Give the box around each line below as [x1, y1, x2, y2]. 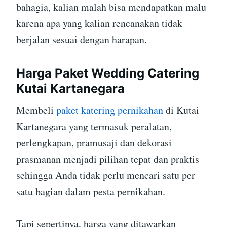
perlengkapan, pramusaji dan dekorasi [16, 136, 172, 150]
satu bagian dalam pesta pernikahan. [16, 184, 165, 199]
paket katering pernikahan [56, 103, 163, 118]
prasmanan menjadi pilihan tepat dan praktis [16, 152, 199, 166]
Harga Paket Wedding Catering [16, 66, 199, 81]
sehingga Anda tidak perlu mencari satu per [16, 168, 195, 182]
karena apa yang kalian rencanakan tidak [16, 16, 182, 30]
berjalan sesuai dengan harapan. [16, 32, 147, 47]
